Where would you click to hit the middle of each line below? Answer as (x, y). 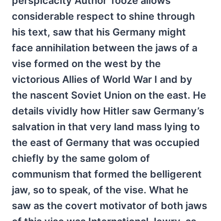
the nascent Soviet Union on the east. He (109, 95)
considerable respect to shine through (103, 16)
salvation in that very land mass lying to (106, 127)
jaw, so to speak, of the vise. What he (100, 190)
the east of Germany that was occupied (106, 142)
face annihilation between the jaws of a (105, 48)
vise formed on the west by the (86, 63)
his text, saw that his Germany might (99, 32)
